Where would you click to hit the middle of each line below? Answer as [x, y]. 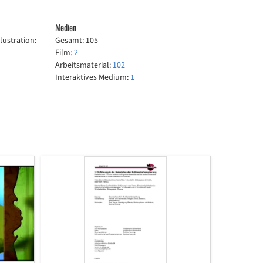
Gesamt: [71, 41]
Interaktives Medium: [93, 77]
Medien [66, 27]
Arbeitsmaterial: [84, 65]
